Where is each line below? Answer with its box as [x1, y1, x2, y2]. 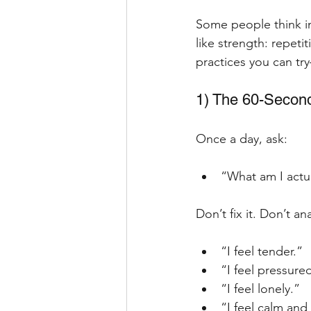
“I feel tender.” [221, 243, 303, 259]
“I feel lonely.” [221, 280, 300, 296]
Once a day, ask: [196, 131, 287, 146]
